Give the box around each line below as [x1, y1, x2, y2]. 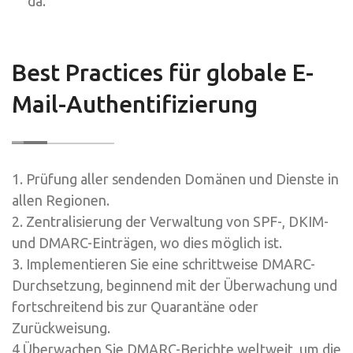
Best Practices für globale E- [12, 58, 314, 86]
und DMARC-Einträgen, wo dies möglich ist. [12, 234, 282, 251]
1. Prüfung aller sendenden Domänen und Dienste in [12, 170, 339, 187]
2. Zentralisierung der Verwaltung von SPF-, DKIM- [12, 213, 329, 229]
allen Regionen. [12, 191, 110, 208]
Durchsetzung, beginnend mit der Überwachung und [12, 277, 337, 293]
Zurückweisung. [12, 319, 110, 336]
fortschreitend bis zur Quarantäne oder [12, 298, 258, 314]
